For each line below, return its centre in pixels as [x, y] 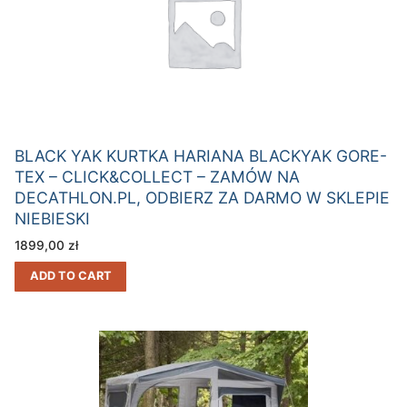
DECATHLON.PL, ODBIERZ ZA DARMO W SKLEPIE [202, 197]
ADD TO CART [70, 275]
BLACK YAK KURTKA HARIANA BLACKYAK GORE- [201, 155]
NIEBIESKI [52, 218]
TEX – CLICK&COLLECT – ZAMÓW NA [157, 176]
